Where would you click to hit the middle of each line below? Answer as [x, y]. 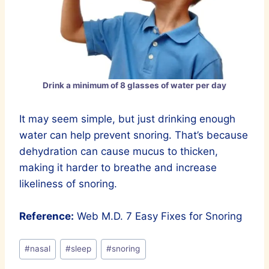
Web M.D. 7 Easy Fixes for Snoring [158, 216]
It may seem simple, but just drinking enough [127, 119]
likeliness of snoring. [68, 183]
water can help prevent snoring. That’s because [134, 135]
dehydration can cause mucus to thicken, [119, 151]
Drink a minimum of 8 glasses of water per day [134, 85]
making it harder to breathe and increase [118, 167]
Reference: [47, 216]
